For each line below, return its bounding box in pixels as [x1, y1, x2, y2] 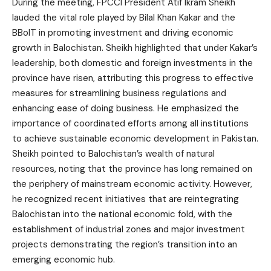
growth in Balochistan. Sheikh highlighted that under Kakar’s [12, 42, 258, 54]
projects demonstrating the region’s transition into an [12, 238, 237, 250]
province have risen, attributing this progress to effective [12, 72, 253, 84]
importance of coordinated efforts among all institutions [12, 117, 249, 129]
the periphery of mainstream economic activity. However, [12, 178, 252, 190]
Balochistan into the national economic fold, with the [12, 208, 232, 220]
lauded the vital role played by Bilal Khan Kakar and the [12, 11, 235, 24]
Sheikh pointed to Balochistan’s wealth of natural [12, 148, 215, 160]
